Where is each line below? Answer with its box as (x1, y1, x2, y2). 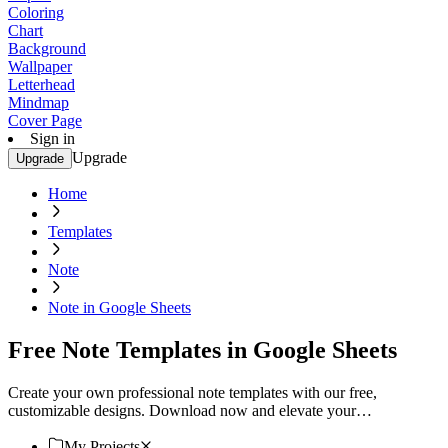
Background (8, 40, 86, 57)
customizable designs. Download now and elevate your (8, 401, 356, 419)
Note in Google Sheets (48, 299, 191, 316)
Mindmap (8, 94, 69, 111)
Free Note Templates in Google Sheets (8, 336, 397, 363)
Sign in (30, 130, 75, 147)
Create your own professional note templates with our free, (8, 383, 377, 401)
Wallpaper (8, 58, 72, 75)
